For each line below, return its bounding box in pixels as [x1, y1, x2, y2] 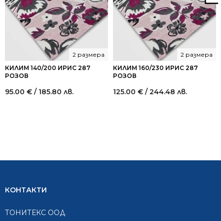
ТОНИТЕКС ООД [5, 208, 65, 217]
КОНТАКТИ [5, 185, 47, 194]
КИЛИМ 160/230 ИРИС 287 [113, 64, 198, 72]
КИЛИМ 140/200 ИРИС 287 [5, 64, 90, 72]
